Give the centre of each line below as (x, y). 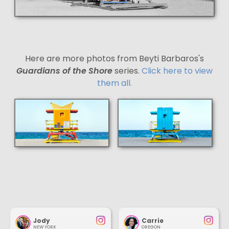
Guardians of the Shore (64, 71)
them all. (114, 83)
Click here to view (177, 71)
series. (127, 71)
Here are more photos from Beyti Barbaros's (114, 59)
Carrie (152, 221)
